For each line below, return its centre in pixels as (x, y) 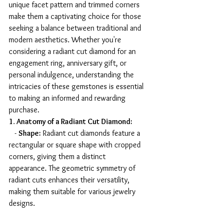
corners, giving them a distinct (58, 157)
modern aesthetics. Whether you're (66, 40)
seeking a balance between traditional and (76, 28)
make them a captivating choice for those (76, 17)
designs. (22, 203)
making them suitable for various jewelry (73, 192)
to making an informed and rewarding (68, 98)
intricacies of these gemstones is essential (77, 87)
